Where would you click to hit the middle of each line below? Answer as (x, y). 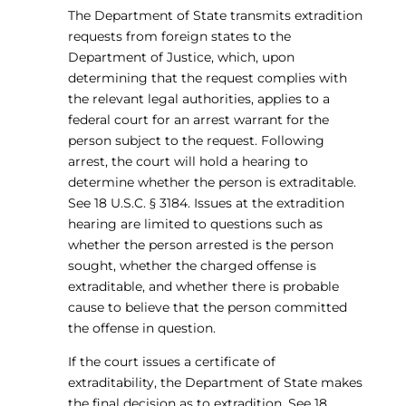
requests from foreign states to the (179, 36)
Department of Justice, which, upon (181, 57)
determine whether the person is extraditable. (212, 182)
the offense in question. (141, 328)
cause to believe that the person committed (207, 307)
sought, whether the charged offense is (192, 266)
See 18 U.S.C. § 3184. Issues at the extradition (206, 203)
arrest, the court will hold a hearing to (188, 161)
